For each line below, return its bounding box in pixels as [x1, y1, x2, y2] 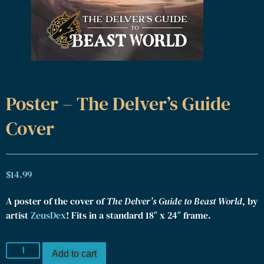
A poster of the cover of [6, 194, 107, 207]
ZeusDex [31, 208, 66, 222]
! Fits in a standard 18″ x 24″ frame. [66, 208, 211, 222]
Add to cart [52, 249, 97, 259]
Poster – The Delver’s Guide [6, 91, 230, 117]
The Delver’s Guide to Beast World [107, 194, 242, 207]
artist [6, 208, 31, 222]
